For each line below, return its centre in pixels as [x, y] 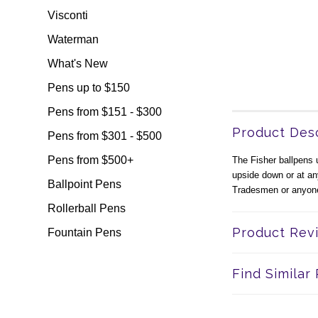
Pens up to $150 [89, 88]
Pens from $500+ [91, 160]
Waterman [73, 39]
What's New [78, 64]
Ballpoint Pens [85, 184]
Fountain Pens [85, 232]
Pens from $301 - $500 [105, 136]
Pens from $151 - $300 [105, 112]
